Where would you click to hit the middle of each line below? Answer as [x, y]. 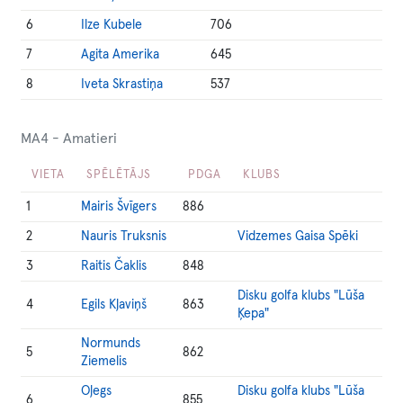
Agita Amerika [121, 55]
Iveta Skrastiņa [122, 85]
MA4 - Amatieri [69, 139]
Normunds [111, 344]
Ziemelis [104, 362]
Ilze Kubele [112, 25]
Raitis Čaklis [114, 266]
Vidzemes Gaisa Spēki [298, 237]
